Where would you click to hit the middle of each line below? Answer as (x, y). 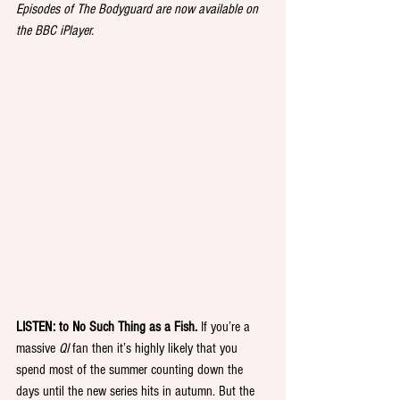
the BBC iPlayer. (55, 31)
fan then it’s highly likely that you (155, 349)
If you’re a (225, 327)
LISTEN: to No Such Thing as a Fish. (107, 327)
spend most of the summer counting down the (131, 370)
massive (37, 349)
